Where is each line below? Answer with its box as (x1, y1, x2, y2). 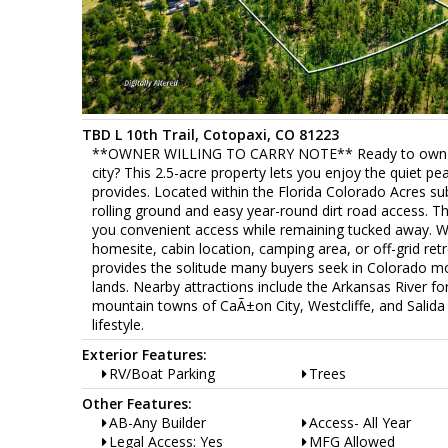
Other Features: (82, 393, 192, 413)
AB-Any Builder (109, 412, 206, 432)
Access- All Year (309, 412, 411, 432)
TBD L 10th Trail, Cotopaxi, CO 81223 (82, 124, 339, 144)
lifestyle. (92, 314, 144, 334)
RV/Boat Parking (109, 363, 215, 383)
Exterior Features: (82, 344, 207, 364)
